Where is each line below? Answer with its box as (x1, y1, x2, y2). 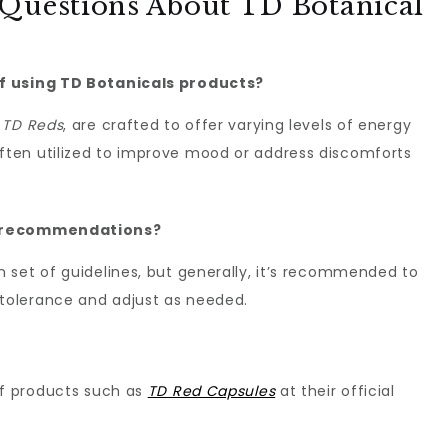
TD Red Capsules (147, 381, 276, 401)
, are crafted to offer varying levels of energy (63, 115, 412, 135)
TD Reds (2, 115, 64, 135)
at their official (275, 381, 395, 401)
